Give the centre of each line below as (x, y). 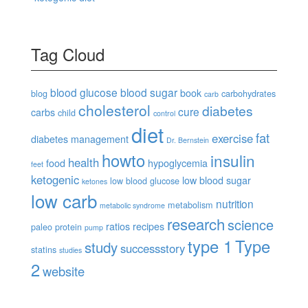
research (196, 223)
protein (68, 227)
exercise (232, 138)
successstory (153, 248)
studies (70, 250)
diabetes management (80, 139)
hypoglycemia (178, 163)
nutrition (235, 203)
